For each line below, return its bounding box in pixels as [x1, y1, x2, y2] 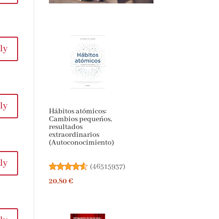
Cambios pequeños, [48, 115, 112, 124]
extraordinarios [48, 131, 99, 140]
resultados [48, 123, 83, 132]
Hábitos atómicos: [48, 107, 107, 116]
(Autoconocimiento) [48, 138, 114, 148]
